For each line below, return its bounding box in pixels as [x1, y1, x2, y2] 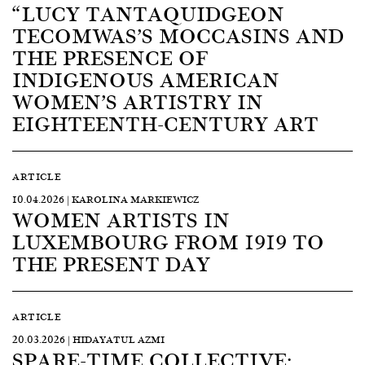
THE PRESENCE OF [12, 41, 208, 73]
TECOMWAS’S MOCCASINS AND [12, 19, 344, 51]
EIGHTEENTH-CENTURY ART [12, 107, 319, 139]
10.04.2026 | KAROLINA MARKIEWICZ [12, 191, 199, 207]
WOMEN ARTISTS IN [12, 203, 230, 235]
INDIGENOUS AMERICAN [12, 63, 279, 95]
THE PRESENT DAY [12, 247, 210, 279]
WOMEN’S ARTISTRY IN [12, 85, 263, 117]
